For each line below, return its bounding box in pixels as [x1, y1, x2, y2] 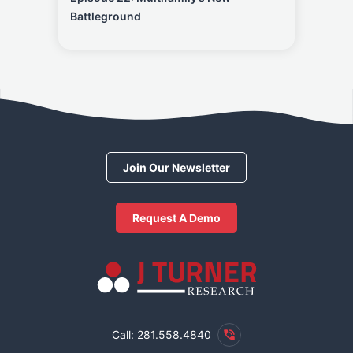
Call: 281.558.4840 [112, 327, 211, 341]
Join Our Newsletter [123, 161, 230, 174]
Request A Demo [132, 211, 221, 225]
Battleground [70, 9, 141, 23]
